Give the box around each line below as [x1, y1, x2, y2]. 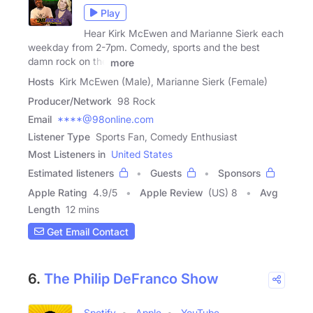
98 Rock [117, 95, 156, 107]
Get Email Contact [44, 225, 129, 238]
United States [111, 148, 173, 160]
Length [28, 203, 60, 215]
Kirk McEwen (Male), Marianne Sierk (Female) [59, 75, 268, 87]
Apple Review [140, 187, 203, 198]
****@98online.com [57, 113, 154, 125]
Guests [150, 167, 182, 179]
